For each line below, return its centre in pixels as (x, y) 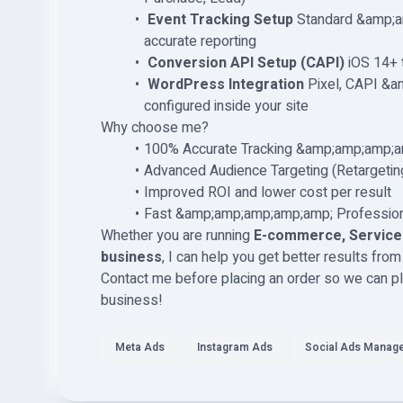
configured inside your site (226, 106)
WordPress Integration (225, 85)
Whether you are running (177, 236)
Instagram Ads (235, 347)
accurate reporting (200, 41)
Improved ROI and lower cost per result (267, 193)
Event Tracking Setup (220, 20)
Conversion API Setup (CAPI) (246, 63)
